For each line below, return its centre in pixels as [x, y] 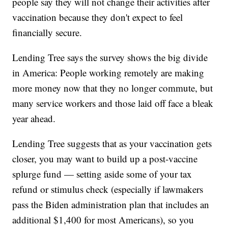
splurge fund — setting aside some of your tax [102, 174]
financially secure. [47, 32]
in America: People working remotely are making [108, 72]
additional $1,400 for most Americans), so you [103, 219]
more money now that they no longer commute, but [113, 88]
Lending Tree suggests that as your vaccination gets [112, 143]
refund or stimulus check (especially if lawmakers [108, 189]
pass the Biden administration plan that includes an [111, 204]
